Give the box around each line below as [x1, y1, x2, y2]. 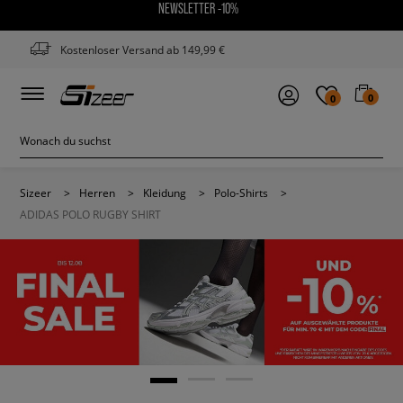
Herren [79, 185, 115, 200]
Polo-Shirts [214, 185, 268, 200]
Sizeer [20, 185, 51, 200]
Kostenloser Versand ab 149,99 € [60, 42, 225, 57]
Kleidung [143, 185, 186, 200]
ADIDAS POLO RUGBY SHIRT [20, 207, 161, 221]
